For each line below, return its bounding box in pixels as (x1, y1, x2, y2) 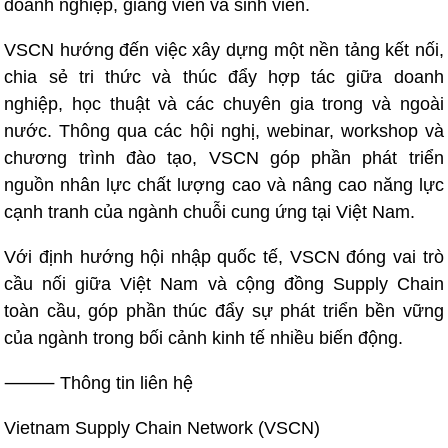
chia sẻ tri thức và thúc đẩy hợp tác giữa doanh (4, 66, 444, 87)
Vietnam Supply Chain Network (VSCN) (4, 417, 321, 438)
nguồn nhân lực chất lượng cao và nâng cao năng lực (4, 174, 444, 195)
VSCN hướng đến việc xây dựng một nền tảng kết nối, (4, 39, 444, 60)
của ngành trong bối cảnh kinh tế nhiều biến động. (4, 327, 404, 348)
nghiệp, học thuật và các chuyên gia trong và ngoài (4, 93, 444, 114)
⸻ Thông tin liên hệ (4, 372, 194, 393)
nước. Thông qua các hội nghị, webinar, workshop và (4, 120, 444, 141)
